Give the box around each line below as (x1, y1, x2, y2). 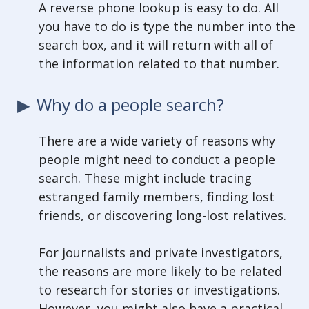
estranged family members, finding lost (39, 188, 275, 205)
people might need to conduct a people (39, 150, 275, 168)
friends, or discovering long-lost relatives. (39, 206, 286, 223)
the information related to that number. (39, 55, 279, 72)
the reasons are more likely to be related (39, 262, 282, 279)
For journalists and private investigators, (39, 243, 283, 261)
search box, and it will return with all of (39, 37, 273, 54)
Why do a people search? (36, 93, 224, 116)
